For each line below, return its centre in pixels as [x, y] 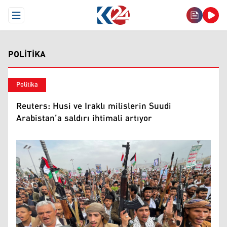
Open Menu [34, 19]
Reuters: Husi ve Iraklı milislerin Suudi [94, 106]
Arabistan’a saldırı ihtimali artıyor [84, 119]
